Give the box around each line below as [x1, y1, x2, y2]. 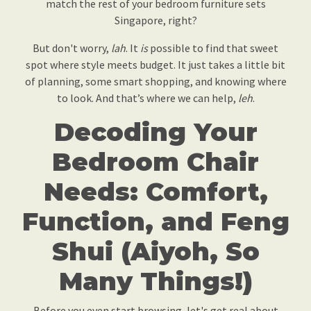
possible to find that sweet [148, 41, 278, 56]
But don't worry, [33, 41, 111, 56]
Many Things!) [58, 266, 253, 297]
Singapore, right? [114, 13, 197, 28]
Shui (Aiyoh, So [51, 236, 260, 267]
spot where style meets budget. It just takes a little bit [26, 58, 285, 72]
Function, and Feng [22, 206, 289, 237]
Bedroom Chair [52, 146, 259, 178]
